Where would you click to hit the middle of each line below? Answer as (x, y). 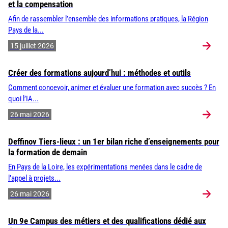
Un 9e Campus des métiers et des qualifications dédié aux (107, 221)
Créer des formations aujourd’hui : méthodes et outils (99, 73)
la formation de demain (48, 152)
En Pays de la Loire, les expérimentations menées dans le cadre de (105, 167)
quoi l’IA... (23, 99)
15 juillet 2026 (32, 46)
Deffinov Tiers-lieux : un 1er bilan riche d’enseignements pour (114, 141)
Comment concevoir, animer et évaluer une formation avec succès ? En (112, 88)
